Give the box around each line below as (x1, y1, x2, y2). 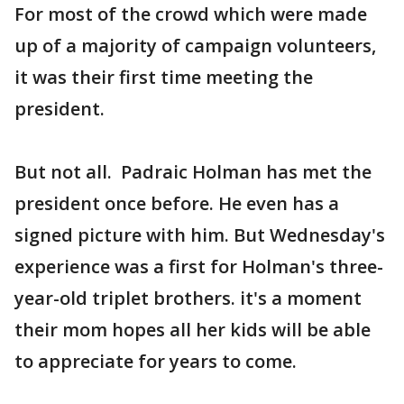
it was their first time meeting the (14, 64, 313, 89)
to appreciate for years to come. (14, 348, 297, 373)
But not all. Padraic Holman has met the (14, 159, 372, 184)
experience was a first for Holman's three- (14, 253, 383, 279)
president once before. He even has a (14, 190, 339, 216)
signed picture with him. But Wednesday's (14, 222, 385, 247)
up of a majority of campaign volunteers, (14, 32, 376, 58)
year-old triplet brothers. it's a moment (14, 285, 362, 310)
